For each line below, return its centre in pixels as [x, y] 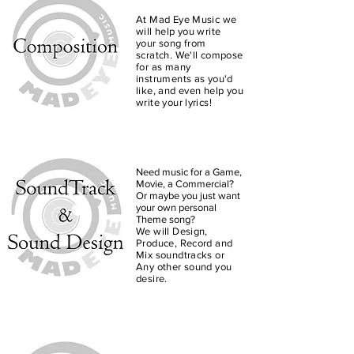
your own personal [176, 207]
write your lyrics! [175, 102]
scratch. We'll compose [190, 55]
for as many [164, 67]
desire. [152, 279]
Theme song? [166, 219]
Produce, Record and [185, 243]
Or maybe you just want [188, 196]
